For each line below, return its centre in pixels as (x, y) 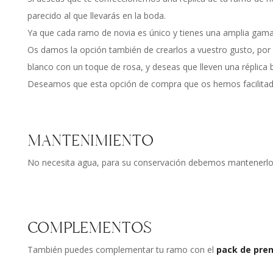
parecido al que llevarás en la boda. (97, 16)
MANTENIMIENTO (90, 141)
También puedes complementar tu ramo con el (122, 249)
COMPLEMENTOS (90, 228)
